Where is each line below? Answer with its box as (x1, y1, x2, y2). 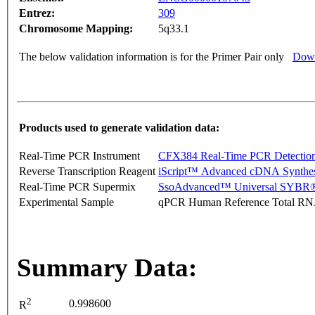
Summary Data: (17, 253, 197, 283)
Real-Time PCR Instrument (19, 150, 140, 162)
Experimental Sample (19, 196, 114, 209)
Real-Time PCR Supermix (19, 181, 136, 193)
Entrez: (19, 7, 55, 20)
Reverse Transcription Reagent (19, 165, 155, 178)
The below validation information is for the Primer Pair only (19, 51, 284, 63)
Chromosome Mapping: (19, 22, 133, 35)
